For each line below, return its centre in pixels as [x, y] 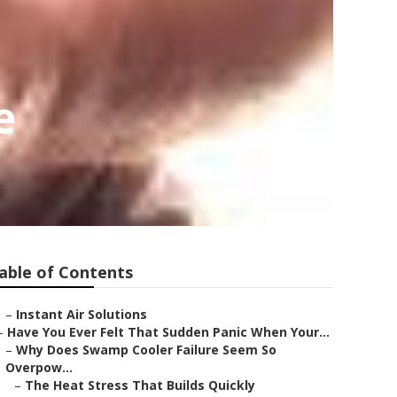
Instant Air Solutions [82, 314]
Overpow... [39, 367]
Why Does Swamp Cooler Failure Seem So [146, 350]
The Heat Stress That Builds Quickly [140, 385]
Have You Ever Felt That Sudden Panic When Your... [168, 332]
